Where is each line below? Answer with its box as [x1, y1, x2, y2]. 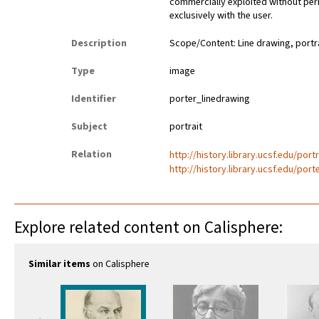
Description [71, 36, 127, 51]
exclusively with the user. [169, 9, 273, 23]
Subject [71, 120, 108, 135]
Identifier [71, 92, 116, 107]
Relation [71, 147, 112, 162]
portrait [169, 120, 203, 135]
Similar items [28, 257, 90, 272]
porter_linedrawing [169, 92, 251, 107]
